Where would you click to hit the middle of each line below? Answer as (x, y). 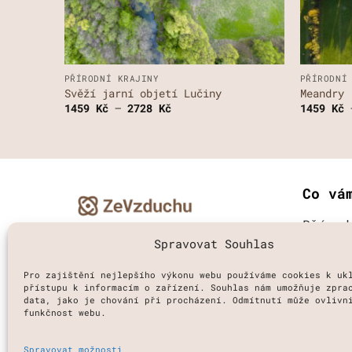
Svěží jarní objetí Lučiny (143, 93)
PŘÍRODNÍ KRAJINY (112, 78)
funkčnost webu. (65, 312)
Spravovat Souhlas (214, 243)
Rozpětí (192, 108)
